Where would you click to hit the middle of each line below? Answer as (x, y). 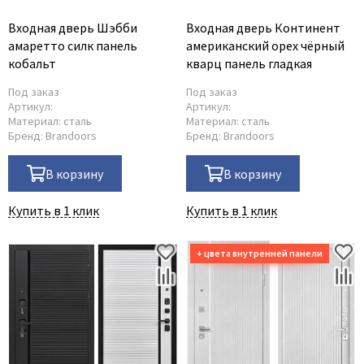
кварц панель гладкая (249, 63)
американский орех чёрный (265, 45)
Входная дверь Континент (263, 28)
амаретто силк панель (73, 45)
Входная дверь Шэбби (73, 28)
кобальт (32, 63)
